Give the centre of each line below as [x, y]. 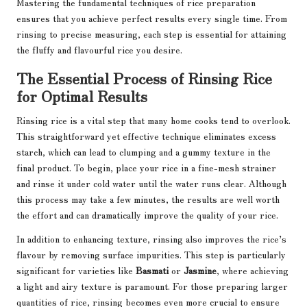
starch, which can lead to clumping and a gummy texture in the [144, 152]
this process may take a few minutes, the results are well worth [148, 199]
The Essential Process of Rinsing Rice [144, 78]
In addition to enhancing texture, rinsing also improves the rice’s [151, 239]
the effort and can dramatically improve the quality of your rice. [147, 215]
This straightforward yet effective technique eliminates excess [146, 136]
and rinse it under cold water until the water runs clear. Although [151, 183]
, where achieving [253, 270]
